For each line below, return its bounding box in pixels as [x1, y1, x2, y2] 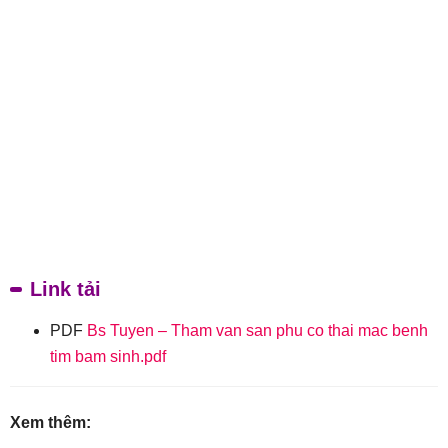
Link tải [30, 278, 101, 301]
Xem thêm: [10, 414, 91, 432]
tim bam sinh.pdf [50, 348, 166, 366]
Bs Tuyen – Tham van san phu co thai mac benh [87, 322, 428, 340]
